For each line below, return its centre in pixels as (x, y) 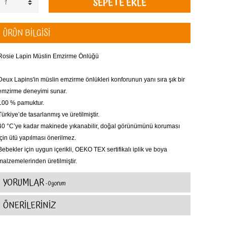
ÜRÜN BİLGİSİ (27, 33)
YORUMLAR (24, 183)
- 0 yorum (56, 184)
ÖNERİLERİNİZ (30, 205)
